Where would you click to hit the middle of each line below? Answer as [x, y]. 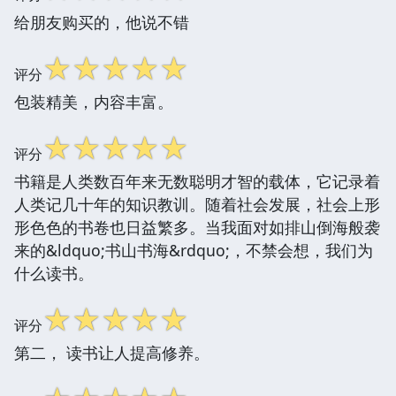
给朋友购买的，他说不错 [102, 22]
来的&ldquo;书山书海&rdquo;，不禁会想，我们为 [194, 250]
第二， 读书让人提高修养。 [112, 352]
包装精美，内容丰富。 [94, 101]
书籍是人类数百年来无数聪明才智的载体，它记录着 [197, 181]
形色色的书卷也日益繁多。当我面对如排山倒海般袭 [197, 227]
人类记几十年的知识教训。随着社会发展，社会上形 [197, 204]
